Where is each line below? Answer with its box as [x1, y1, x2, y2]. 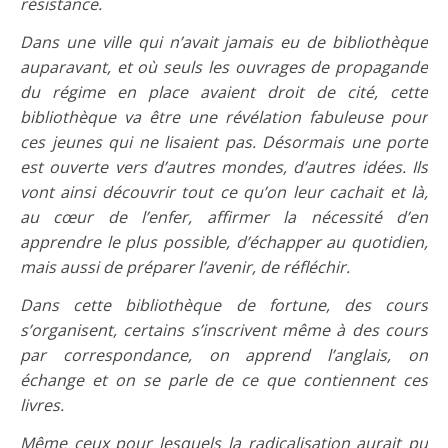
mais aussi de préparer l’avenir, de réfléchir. [20, 255, 350, 278]
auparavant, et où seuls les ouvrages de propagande [20, 55, 428, 78]
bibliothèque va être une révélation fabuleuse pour [20, 105, 428, 128]
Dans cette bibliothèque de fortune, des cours [20, 293, 428, 316]
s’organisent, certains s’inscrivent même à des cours [20, 318, 428, 341]
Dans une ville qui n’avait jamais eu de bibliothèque [20, 30, 428, 53]
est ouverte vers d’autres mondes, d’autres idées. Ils [20, 155, 428, 178]
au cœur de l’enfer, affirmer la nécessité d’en [20, 205, 428, 228]
